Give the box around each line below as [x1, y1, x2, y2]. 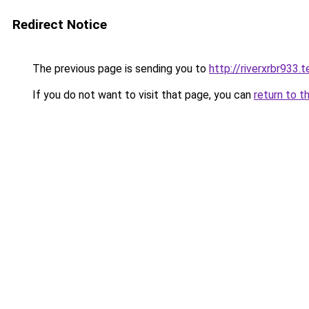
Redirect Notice [12, 17, 107, 32]
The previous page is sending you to [30, 62, 209, 75]
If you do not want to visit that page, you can [30, 88, 254, 101]
